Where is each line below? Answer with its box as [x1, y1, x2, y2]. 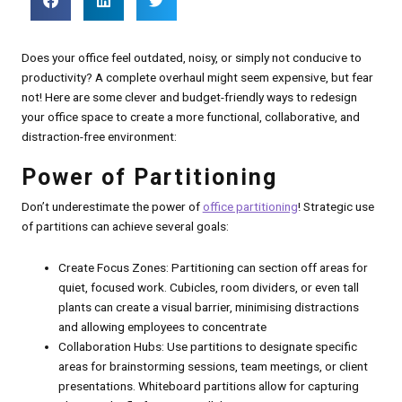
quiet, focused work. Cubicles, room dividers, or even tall [57, 280, 359, 295]
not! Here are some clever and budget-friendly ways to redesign [21, 90, 357, 105]
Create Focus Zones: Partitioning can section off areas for [57, 260, 368, 275]
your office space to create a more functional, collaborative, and [21, 109, 360, 125]
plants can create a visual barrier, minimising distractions [57, 300, 359, 315]
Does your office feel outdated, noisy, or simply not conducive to [21, 50, 362, 66]
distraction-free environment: [21, 129, 177, 144]
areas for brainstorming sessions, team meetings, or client [57, 359, 368, 374]
